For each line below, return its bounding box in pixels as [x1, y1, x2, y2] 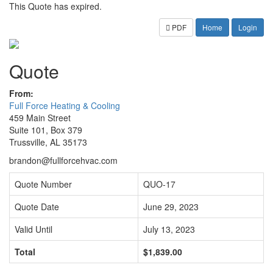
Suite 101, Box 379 [9, 124, 82, 136]
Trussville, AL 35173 [9, 136, 87, 149]
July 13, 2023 [143, 223, 195, 236]
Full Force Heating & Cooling [9, 99, 120, 112]
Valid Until [15, 223, 52, 236]
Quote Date [15, 200, 59, 213]
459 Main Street [9, 112, 71, 124]
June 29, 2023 [143, 200, 199, 213]
